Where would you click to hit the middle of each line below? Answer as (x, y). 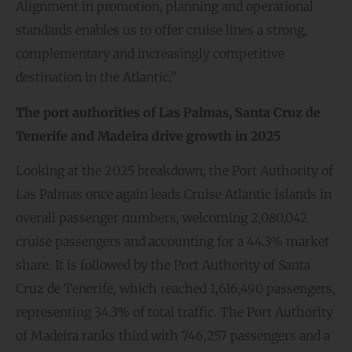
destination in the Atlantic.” (96, 77)
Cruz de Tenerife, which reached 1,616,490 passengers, (176, 289)
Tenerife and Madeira (82, 136)
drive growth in (201, 136)
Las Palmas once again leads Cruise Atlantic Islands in (174, 194)
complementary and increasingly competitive (150, 54)
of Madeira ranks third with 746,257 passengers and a (173, 336)
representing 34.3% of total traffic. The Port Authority (174, 312)
